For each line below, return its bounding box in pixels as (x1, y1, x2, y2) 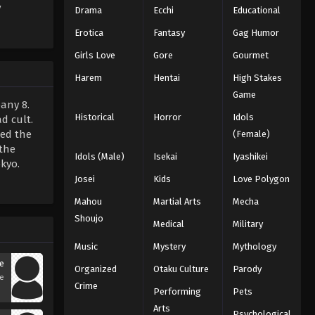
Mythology (232, 240, 276, 252)
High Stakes (232, 72, 282, 83)
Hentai (153, 72, 181, 83)
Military (232, 218, 263, 229)
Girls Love (74, 49, 115, 60)
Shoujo (74, 212, 103, 224)
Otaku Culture (153, 263, 210, 274)
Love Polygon (232, 173, 290, 184)
